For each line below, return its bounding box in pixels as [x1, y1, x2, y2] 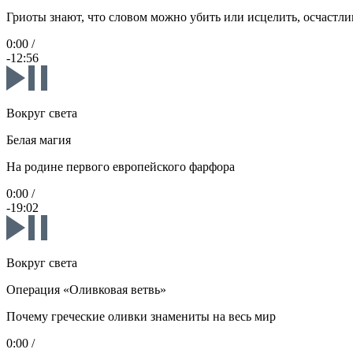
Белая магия [6, 133, 71, 147]
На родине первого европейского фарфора [6, 160, 235, 174]
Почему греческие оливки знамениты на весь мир [6, 310, 276, 324]
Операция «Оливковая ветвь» [6, 283, 166, 297]
